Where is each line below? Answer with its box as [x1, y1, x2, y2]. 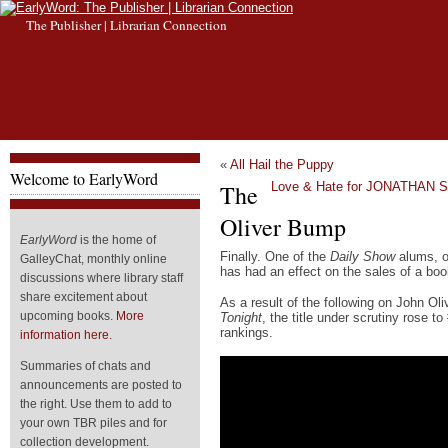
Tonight [220, 309, 262, 325]
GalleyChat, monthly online [20, 252, 167, 266]
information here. [20, 328, 112, 342]
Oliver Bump [220, 210, 346, 243]
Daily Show [330, 248, 395, 264]
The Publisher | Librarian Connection [26, 16, 227, 34]
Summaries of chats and [20, 359, 151, 373]
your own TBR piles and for [20, 416, 167, 430]
